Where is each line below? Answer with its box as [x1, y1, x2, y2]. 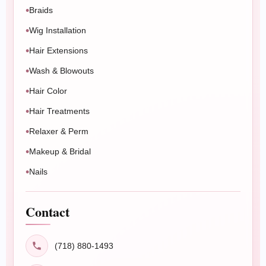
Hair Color [29, 85, 67, 96]
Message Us [90, 8, 134, 17]
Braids [29, 5, 53, 15]
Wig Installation [29, 25, 86, 35]
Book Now [37, 8, 75, 17]
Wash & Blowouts [29, 65, 94, 75]
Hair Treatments [29, 106, 90, 116]
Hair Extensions [29, 45, 88, 55]
